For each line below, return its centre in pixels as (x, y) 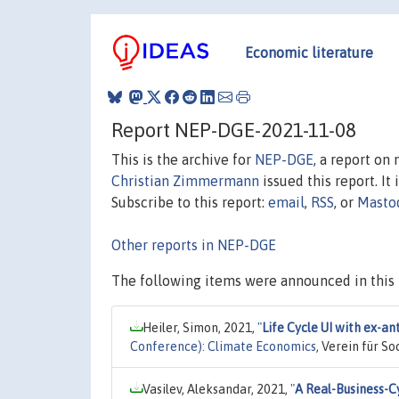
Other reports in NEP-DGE (194, 244)
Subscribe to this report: (190, 202)
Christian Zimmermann (185, 180)
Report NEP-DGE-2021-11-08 (234, 130)
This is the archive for (183, 159)
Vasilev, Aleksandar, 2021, (216, 389)
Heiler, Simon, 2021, (200, 327)
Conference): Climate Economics (223, 346)
